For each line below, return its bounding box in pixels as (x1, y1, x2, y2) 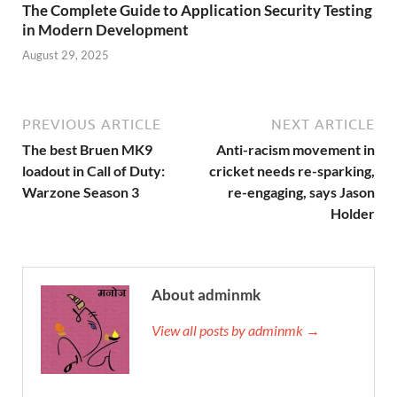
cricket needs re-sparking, (209, 162, 375, 180)
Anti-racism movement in (216, 141, 375, 159)
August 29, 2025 (22, 48, 109, 63)
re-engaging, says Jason (228, 183, 375, 201)
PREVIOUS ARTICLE (22, 116, 161, 133)
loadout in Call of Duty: (22, 162, 165, 180)
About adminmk (152, 285, 261, 305)
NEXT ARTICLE (271, 116, 375, 133)
